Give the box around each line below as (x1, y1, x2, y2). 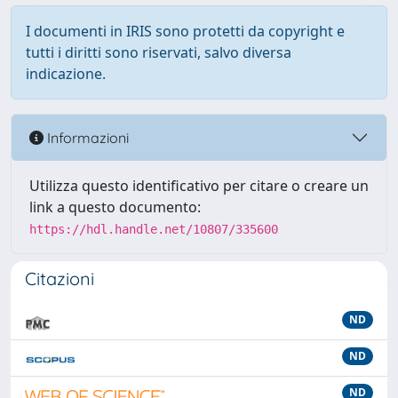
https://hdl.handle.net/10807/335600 (29, 222, 278, 236)
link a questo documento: (29, 197, 201, 217)
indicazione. (26, 64, 106, 84)
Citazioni (25, 267, 94, 290)
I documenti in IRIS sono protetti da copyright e (26, 21, 345, 41)
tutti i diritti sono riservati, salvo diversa (26, 43, 291, 62)
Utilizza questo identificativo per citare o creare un (29, 176, 369, 195)
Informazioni (44, 128, 129, 147)
